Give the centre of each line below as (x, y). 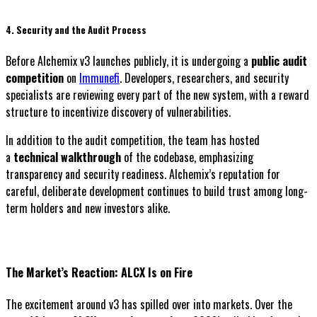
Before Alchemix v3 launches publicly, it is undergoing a (128, 61)
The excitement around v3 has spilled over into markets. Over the (149, 304)
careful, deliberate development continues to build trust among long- (157, 191)
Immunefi (99, 78)
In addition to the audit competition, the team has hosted (133, 140)
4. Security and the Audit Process (76, 29)
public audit (279, 61)
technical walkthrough (67, 157)
